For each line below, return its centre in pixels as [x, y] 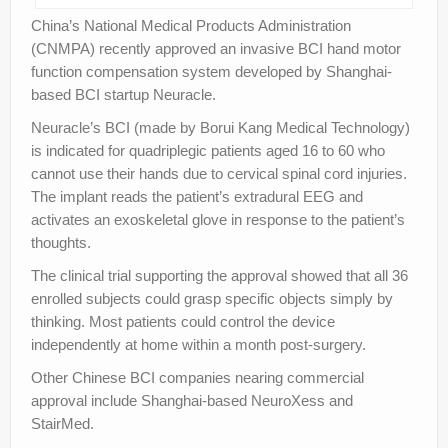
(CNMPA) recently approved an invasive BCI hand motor [216, 48]
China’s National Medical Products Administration [191, 25]
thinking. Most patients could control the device [183, 321]
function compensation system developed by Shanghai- [211, 71]
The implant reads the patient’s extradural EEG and [197, 196]
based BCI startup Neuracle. [123, 94]
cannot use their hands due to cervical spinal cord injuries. [219, 173]
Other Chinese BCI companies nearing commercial [197, 377]
